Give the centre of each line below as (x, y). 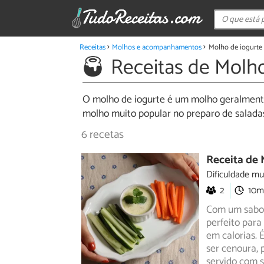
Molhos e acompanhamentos (157, 47)
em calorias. (232, 236)
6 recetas (103, 135)
